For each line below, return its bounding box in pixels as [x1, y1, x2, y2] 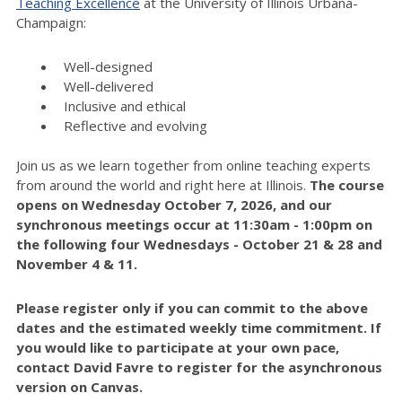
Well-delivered [63, 76, 153, 95]
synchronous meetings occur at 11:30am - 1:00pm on [16, 214, 372, 233]
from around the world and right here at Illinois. [16, 175, 310, 194]
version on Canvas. [16, 377, 143, 396]
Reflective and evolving [63, 116, 207, 135]
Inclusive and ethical [63, 96, 186, 115]
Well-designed [63, 57, 153, 75]
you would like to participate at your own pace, [16, 337, 339, 356]
